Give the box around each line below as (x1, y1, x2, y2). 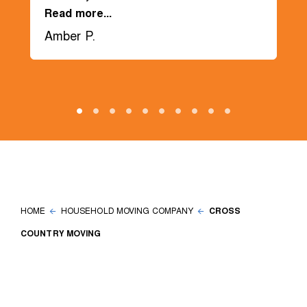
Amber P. (45, 25, 95, 44)
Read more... (45, 4, 112, 21)
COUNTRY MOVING (21, 226, 101, 239)
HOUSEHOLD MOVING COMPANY (60, 204, 196, 216)
